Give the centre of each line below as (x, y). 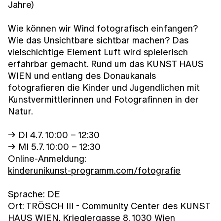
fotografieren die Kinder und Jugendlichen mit (104, 87)
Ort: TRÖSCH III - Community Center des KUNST (109, 206)
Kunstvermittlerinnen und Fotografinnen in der (103, 99)
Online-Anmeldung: (47, 158)
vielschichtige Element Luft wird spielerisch (98, 52)
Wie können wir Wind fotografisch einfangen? (103, 28)
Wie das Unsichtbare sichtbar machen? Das (98, 40)
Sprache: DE (34, 194)
